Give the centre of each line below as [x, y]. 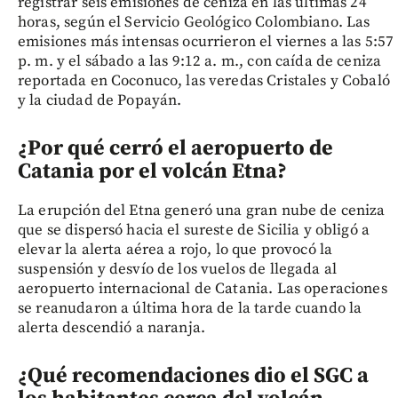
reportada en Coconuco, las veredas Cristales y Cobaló [204, 81]
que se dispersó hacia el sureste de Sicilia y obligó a [194, 231]
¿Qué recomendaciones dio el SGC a [193, 376]
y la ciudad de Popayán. [100, 101]
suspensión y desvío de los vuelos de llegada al [178, 270]
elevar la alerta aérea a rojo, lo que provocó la [175, 250]
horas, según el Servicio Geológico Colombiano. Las [194, 23]
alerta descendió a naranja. [112, 328]
